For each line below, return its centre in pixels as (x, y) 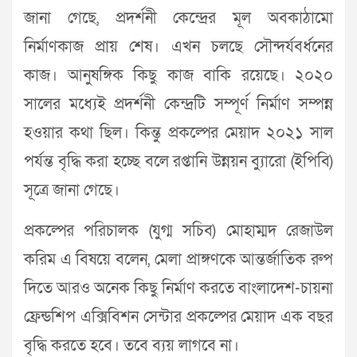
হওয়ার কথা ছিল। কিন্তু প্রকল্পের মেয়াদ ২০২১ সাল (178, 133)
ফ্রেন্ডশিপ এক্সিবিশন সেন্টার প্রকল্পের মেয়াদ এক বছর (178, 318)
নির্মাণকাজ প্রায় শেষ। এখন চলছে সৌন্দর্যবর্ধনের (178, 47)
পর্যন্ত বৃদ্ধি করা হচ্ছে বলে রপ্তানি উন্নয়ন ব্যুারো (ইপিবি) (178, 162)
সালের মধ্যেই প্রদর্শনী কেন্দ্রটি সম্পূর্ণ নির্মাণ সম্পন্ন (178, 105)
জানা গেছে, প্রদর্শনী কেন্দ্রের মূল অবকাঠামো (178, 19)
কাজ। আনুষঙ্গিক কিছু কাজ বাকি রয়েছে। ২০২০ (178, 76)
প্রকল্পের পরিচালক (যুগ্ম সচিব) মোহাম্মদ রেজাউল (178, 231)
